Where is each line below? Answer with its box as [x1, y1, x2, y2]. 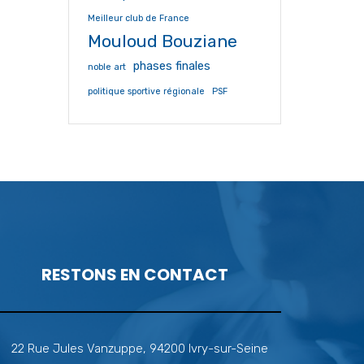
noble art [87, 62, 126, 72]
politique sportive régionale [87, 86, 205, 97]
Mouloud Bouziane [87, 31, 237, 51]
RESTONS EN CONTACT [41, 263, 228, 286]
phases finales [132, 58, 210, 73]
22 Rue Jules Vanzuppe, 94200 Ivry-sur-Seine [11, 341, 268, 356]
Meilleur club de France [87, 13, 189, 24]
